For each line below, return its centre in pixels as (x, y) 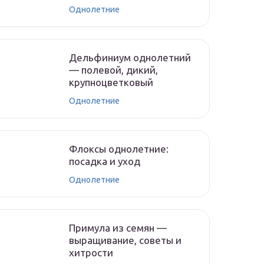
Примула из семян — (118, 228)
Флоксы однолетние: (119, 149)
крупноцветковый (111, 82)
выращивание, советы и (125, 240)
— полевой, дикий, (113, 70)
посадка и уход (105, 161)
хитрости (91, 253)
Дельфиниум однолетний (130, 57)
